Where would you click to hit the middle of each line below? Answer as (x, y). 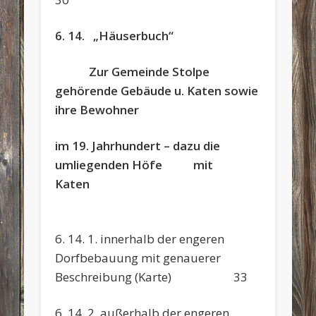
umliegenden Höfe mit (134, 164)
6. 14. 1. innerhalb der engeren (140, 238)
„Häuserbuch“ (131, 35)
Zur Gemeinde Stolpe (133, 71)
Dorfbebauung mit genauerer (138, 257)
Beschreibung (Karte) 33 (152, 276)
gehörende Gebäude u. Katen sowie (157, 90)
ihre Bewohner (97, 109)
